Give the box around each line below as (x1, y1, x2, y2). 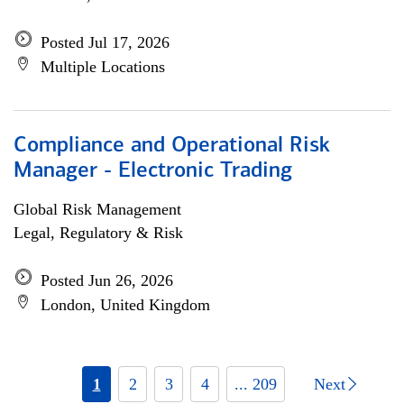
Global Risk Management (14, 200, 181, 218)
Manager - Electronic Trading (14, 161, 292, 182)
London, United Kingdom (41, 296, 210, 314)
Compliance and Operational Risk (14, 135, 330, 157)
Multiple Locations (41, 58, 165, 76)
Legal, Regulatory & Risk (14, 224, 183, 242)
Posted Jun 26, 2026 (41, 271, 173, 289)
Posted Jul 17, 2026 (41, 33, 170, 51)
